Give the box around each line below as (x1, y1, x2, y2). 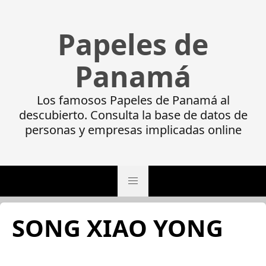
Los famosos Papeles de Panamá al (36, 92, 230, 108)
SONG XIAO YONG (12, 211, 223, 244)
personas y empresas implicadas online (24, 122, 242, 138)
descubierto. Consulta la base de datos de (18, 107, 248, 123)
